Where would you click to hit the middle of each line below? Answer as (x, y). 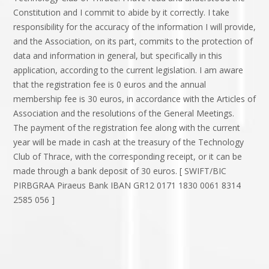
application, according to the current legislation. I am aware (128, 70)
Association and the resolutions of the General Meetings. (124, 113)
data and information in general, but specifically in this (118, 56)
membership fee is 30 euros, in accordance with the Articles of (134, 99)
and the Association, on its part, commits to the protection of (133, 41)
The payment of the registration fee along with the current (127, 128)
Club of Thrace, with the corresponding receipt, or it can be (128, 157)
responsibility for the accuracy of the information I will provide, (134, 27)
